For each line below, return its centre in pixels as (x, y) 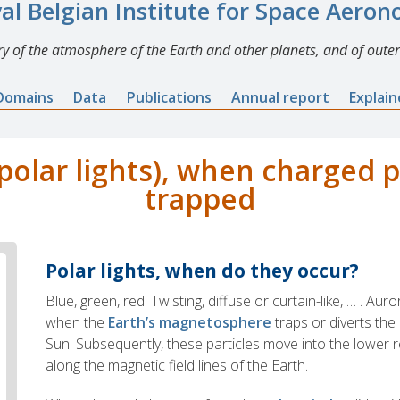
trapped (200, 199)
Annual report (281, 97)
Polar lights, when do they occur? (203, 270)
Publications (169, 97)
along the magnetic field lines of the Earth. (177, 366)
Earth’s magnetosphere (190, 323)
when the (77, 323)
